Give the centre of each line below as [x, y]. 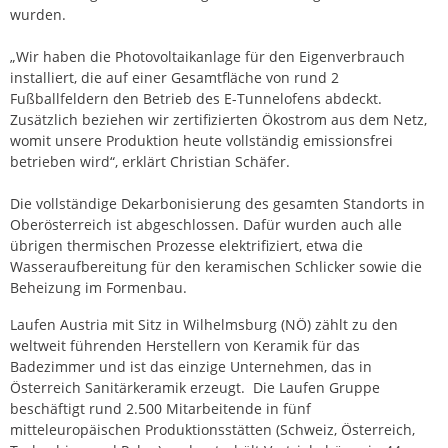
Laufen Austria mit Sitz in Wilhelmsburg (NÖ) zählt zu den [204, 325]
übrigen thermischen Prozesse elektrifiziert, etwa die [186, 246]
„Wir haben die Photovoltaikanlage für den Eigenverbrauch [207, 57]
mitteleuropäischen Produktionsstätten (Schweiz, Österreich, [212, 430]
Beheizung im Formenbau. [98, 288]
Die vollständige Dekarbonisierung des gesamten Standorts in [217, 204]
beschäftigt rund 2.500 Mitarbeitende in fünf [160, 409]
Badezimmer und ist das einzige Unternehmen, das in [191, 367]
